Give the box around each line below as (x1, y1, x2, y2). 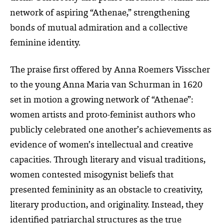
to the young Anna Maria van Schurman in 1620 (10, 80, 202, 90)
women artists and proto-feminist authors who (10, 110, 195, 120)
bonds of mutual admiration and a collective (10, 23, 187, 33)
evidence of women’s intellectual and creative (10, 140, 193, 150)
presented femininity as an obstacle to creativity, (10, 185, 202, 195)
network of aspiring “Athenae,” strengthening (10, 8, 189, 18)
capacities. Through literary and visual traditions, (10, 155, 205, 165)
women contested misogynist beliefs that (10, 170, 173, 180)
